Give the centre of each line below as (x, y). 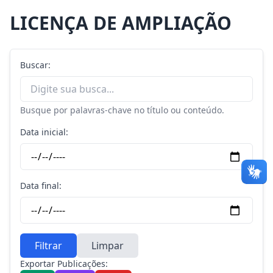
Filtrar (48, 246)
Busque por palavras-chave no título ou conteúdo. (122, 110)
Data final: (41, 186)
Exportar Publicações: (64, 264)
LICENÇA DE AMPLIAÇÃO (121, 23)
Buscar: (35, 65)
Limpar (108, 246)
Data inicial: (44, 132)
